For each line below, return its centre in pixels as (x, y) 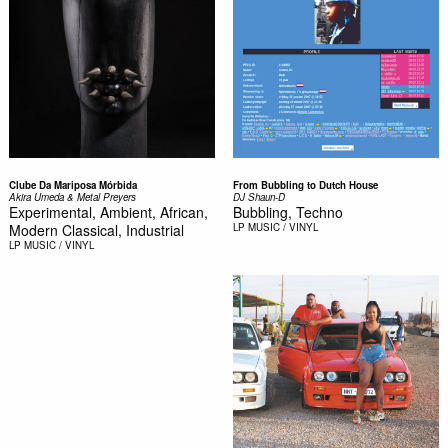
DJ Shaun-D (258, 196)
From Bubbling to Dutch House (305, 184)
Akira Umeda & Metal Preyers (72, 196)
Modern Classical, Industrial (96, 229)
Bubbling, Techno (287, 211)
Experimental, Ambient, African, (108, 211)
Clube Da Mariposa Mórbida (72, 184)
